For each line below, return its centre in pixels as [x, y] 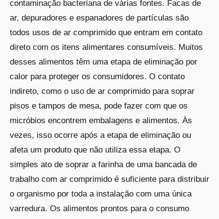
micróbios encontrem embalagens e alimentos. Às [101, 120]
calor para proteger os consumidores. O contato [97, 76]
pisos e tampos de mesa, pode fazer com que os [99, 106]
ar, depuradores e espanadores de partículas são [99, 18]
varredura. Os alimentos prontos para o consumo [99, 208]
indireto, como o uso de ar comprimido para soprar [102, 91]
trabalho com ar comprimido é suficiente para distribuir [109, 179]
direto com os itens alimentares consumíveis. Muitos [106, 47]
